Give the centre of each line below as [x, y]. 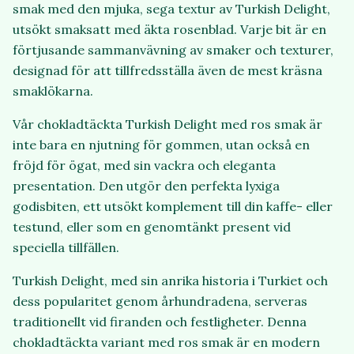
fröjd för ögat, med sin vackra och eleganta [144, 166]
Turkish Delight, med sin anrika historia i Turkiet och [170, 281]
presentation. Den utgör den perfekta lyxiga [146, 186]
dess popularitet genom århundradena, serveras [160, 301]
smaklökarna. [53, 91]
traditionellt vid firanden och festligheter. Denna [160, 322]
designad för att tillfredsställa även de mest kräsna [168, 71]
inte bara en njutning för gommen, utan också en [161, 145]
